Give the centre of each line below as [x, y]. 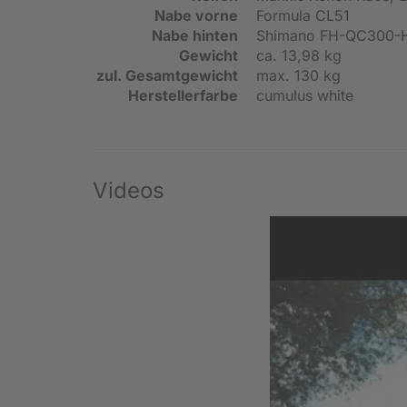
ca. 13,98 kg [299, 55]
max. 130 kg [298, 75]
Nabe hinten [195, 35]
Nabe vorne [196, 15]
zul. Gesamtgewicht [167, 75]
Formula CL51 [303, 15]
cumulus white [305, 95]
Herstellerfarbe [183, 95]
